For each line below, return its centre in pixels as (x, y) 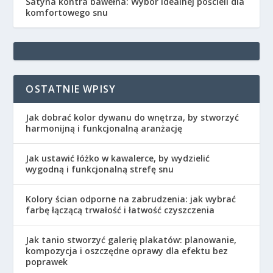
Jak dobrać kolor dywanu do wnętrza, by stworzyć (133, 118)
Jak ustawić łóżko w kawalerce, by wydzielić (118, 158)
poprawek (47, 262)
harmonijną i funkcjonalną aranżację (104, 129)
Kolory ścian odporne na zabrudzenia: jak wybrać (131, 199)
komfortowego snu (67, 13)
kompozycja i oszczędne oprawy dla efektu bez (127, 251)
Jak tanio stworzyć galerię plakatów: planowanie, (131, 240)
